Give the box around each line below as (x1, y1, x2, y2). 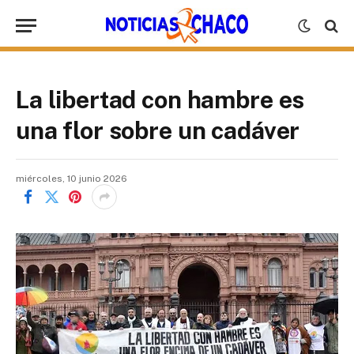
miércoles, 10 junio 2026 (16, 173, 127, 184)
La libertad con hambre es (16, 85, 305, 114)
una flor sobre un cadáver (16, 116, 300, 145)
